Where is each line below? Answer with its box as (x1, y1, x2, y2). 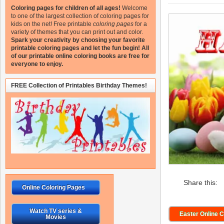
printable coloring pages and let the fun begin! (11, 44, 140, 51)
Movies (45, 213, 66, 221)
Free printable (52, 20, 93, 27)
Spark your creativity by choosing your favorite (11, 36, 145, 43)
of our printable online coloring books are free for (11, 52, 149, 59)
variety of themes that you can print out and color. (11, 28, 143, 35)
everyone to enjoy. (11, 60, 63, 67)
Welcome (122, 4, 147, 11)
